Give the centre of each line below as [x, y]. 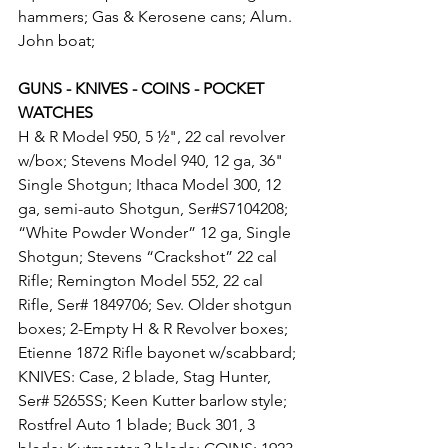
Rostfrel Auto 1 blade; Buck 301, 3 [138, 424]
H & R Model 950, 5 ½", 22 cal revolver [153, 136]
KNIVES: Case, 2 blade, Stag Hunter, [146, 376]
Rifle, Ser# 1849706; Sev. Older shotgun [157, 304]
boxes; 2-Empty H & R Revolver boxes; [155, 328]
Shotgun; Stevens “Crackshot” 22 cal [149, 256]
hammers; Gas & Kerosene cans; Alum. [157, 16]
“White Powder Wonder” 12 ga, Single [156, 232]
